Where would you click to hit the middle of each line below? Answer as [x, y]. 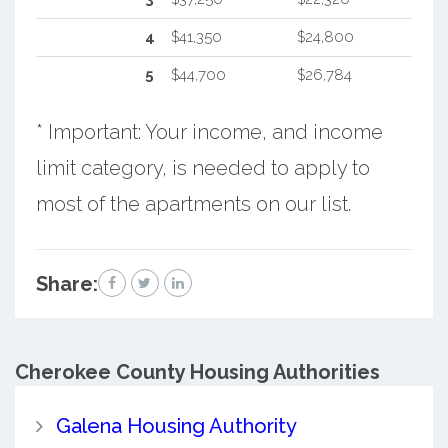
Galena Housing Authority [176, 426]
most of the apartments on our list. [193, 204]
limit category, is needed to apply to [202, 168]
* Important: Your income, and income [209, 132]
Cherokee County [100, 372]
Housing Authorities [282, 372]
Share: [66, 284]
